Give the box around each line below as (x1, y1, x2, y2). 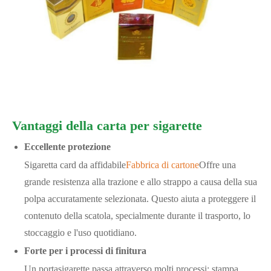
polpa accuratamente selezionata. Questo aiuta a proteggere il (24, 193, 256, 204)
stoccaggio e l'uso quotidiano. (24, 227, 137, 238)
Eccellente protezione (24, 141, 111, 152)
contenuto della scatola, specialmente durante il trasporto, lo (24, 210, 250, 221)
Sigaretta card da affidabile (24, 159, 126, 170)
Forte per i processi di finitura (24, 245, 146, 256)
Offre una (199, 159, 236, 170)
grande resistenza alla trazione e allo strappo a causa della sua (24, 176, 257, 187)
